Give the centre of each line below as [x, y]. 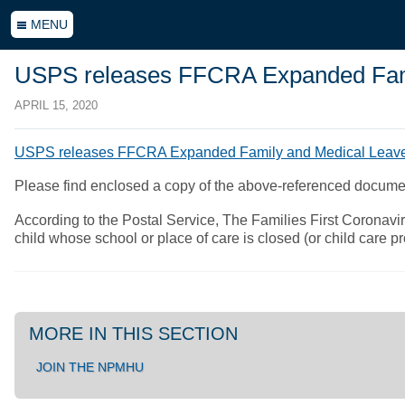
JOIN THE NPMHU [90, 367]
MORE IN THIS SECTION [133, 334]
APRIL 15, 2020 [56, 105]
